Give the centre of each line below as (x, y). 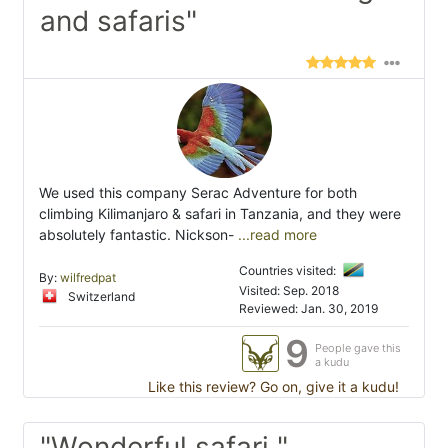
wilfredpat (88, 277)
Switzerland (100, 296)
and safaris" (118, 20)
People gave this (358, 347)
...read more (277, 234)
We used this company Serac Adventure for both (198, 192)
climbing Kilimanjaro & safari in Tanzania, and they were (220, 213)
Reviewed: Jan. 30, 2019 (309, 308)
